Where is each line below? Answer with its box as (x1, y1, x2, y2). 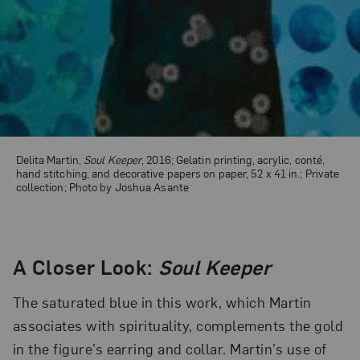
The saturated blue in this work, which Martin (12, 292, 312, 312)
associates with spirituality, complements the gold (12, 316, 344, 335)
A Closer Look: (12, 252, 159, 280)
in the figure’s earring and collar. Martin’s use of (12, 339, 327, 358)
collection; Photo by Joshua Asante (15, 178, 189, 194)
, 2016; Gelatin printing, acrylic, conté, (141, 151, 325, 166)
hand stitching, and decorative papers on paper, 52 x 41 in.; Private (15, 165, 340, 180)
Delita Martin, (15, 151, 84, 166)
